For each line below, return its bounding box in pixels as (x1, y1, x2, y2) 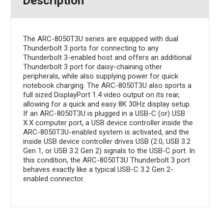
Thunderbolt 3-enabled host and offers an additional (23, 53, 192, 62)
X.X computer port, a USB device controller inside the (23, 118, 193, 127)
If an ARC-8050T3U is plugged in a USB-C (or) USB (23, 109, 185, 118)
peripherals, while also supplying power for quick (23, 71, 178, 81)
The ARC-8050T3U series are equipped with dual (23, 34, 178, 43)
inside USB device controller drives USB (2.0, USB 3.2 (23, 137, 191, 146)
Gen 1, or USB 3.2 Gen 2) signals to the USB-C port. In (23, 146, 195, 155)
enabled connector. (23, 174, 84, 183)
